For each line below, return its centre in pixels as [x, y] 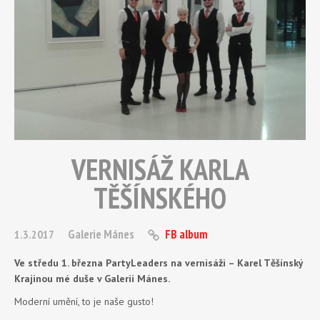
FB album [186, 235]
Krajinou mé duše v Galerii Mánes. [92, 279]
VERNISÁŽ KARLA [160, 170]
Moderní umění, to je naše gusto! [84, 302]
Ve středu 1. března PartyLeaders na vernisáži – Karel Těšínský [159, 263]
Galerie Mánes [101, 235]
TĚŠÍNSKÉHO [160, 198]
